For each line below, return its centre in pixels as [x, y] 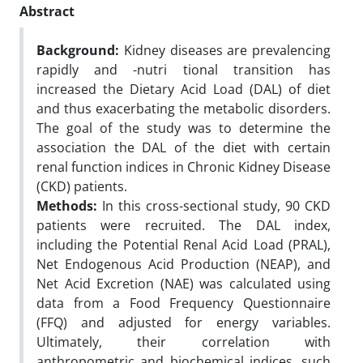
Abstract [47, 11]
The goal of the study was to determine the [184, 128]
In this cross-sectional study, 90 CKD [216, 205]
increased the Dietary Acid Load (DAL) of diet [184, 89]
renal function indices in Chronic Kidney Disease [184, 167]
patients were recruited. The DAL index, [184, 225]
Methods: [69, 205]
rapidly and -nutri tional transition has [184, 69]
